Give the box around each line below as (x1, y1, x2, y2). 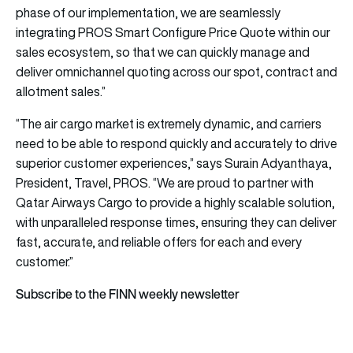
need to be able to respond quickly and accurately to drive (16, 134, 337, 152)
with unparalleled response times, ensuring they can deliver (16, 213, 336, 231)
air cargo (44, 114, 93, 132)
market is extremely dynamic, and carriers (93, 114, 321, 132)
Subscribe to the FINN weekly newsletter (16, 284, 240, 303)
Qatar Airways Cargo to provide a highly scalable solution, (16, 193, 335, 211)
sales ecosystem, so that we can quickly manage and (16, 43, 310, 61)
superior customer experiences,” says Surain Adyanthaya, (16, 154, 332, 172)
